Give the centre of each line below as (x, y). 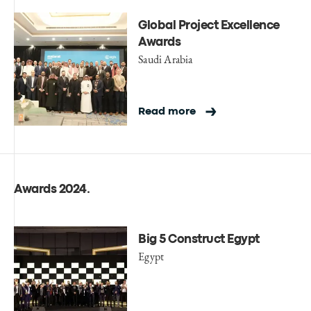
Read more (167, 112)
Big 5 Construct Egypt (199, 240)
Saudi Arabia (166, 60)
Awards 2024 (50, 190)
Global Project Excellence (209, 26)
